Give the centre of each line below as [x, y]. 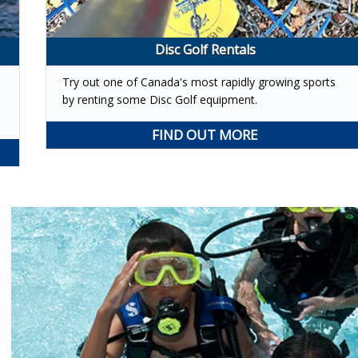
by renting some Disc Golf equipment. [159, 99]
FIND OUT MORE [205, 134]
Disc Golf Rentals [205, 49]
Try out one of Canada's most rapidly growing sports [199, 82]
